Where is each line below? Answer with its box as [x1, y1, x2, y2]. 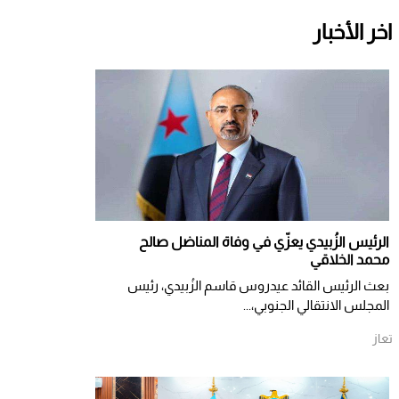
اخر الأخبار [313, 20, 392, 44]
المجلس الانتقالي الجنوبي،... [243, 297, 389, 313]
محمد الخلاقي [310, 251, 389, 267]
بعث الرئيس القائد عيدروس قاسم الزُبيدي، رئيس [127, 277, 389, 293]
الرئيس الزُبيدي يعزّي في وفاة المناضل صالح [139, 233, 389, 249]
